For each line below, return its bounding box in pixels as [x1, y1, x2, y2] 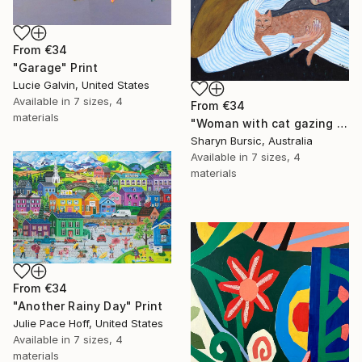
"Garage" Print [13, 60, 99, 74]
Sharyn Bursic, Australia [191, 133, 313, 147]
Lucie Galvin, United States [13, 78, 149, 91]
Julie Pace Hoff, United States [13, 316, 163, 330]
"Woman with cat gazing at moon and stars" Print [336, 116, 347, 130]
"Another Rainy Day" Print [13, 298, 162, 313]
